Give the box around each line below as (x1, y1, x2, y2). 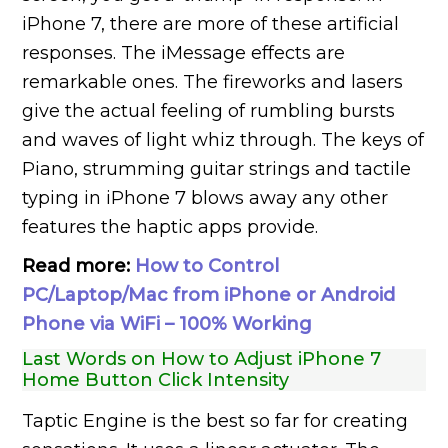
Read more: (22, 254, 136, 277)
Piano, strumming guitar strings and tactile (22, 157, 412, 180)
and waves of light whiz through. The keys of (22, 128, 425, 151)
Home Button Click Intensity (22, 368, 290, 391)
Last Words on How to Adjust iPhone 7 (22, 347, 382, 370)
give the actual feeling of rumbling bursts (22, 99, 396, 122)
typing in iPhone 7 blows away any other (22, 186, 389, 209)
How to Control (135, 254, 280, 277)
